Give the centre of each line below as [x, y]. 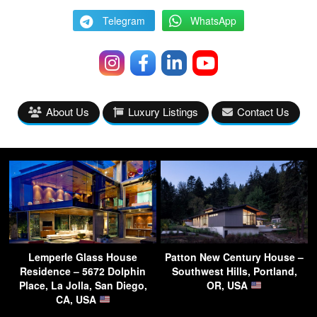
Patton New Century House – [234, 257]
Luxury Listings [163, 111]
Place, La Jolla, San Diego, [83, 285]
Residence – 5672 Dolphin [83, 271]
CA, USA [77, 299]
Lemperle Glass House [83, 257]
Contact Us [263, 111]
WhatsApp [213, 20]
